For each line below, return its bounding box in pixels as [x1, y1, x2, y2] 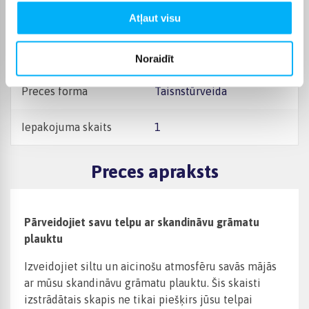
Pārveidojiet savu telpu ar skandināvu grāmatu [24, 216, 259, 229]
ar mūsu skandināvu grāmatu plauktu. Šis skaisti [24, 277, 261, 290]
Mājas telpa [21, 49, 79, 61]
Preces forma [21, 85, 88, 97]
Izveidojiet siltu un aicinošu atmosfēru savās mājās [24, 260, 277, 273]
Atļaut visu [128, 12, 181, 24]
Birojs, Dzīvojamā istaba [161, 49, 273, 61]
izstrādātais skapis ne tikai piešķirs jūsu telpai [24, 293, 252, 306]
